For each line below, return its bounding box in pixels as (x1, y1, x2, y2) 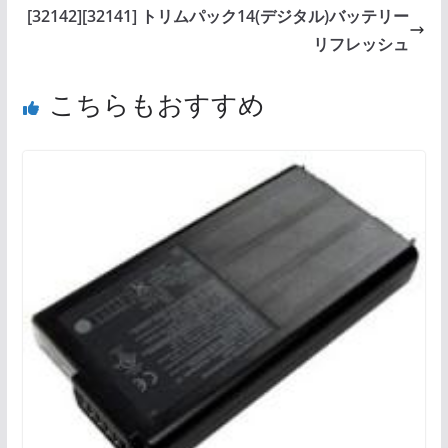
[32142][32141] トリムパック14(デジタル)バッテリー (27, 4, 410, 27)
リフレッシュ (313, 32, 410, 55)
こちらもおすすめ (48, 85, 265, 122)
